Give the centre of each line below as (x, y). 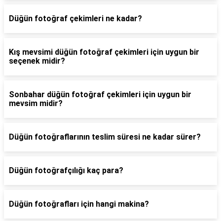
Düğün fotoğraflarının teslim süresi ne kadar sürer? (105, 137)
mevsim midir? (36, 104)
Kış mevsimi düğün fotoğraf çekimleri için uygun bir (104, 52)
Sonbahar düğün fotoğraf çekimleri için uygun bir (100, 95)
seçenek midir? (37, 61)
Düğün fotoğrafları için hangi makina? (79, 204)
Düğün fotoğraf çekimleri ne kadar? (75, 19)
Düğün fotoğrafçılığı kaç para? (66, 171)
